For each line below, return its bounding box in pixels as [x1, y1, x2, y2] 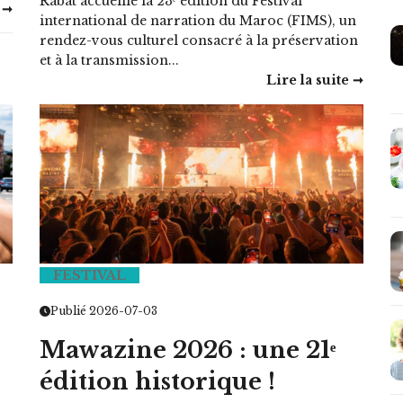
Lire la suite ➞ [266, 71, 363, 88]
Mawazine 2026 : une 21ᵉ [40, 336, 336, 364]
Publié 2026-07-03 [50, 303, 157, 318]
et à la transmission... [40, 51, 179, 68]
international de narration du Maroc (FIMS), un [40, 12, 356, 29]
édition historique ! [40, 367, 275, 396]
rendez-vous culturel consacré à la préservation [40, 31, 358, 49]
